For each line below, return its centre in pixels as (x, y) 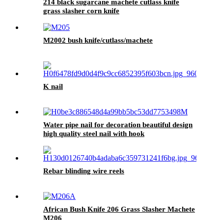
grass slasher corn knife (81, 11)
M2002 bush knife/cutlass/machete (98, 40)
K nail (53, 86)
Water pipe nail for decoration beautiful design (118, 124)
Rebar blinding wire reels (84, 171)
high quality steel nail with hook (94, 133)
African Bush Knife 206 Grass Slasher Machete (119, 209)
